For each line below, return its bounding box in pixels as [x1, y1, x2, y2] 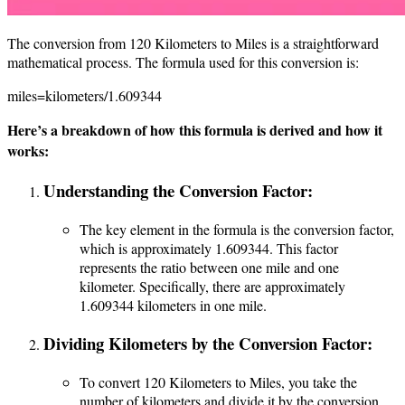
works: [7, 140, 49, 162]
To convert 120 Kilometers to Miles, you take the [80, 372, 357, 391]
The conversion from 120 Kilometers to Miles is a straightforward [7, 33, 379, 53]
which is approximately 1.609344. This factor [80, 238, 338, 258]
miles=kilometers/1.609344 [7, 86, 162, 106]
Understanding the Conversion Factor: [43, 177, 313, 202]
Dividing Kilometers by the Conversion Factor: [43, 331, 372, 356]
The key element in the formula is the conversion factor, [80, 219, 394, 239]
